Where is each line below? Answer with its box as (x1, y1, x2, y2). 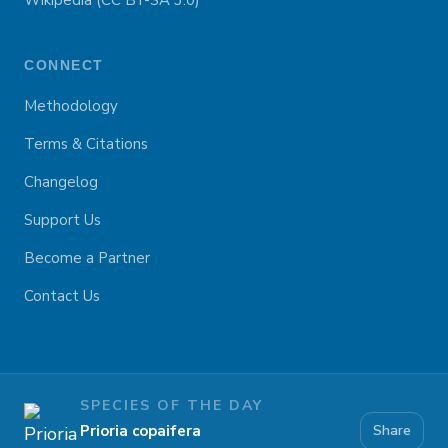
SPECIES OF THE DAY (80, 396, 263, 415)
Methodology (24, 96, 118, 116)
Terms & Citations (24, 134, 148, 154)
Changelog (24, 172, 98, 192)
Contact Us (24, 286, 100, 306)
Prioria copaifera (80, 421, 201, 441)
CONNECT (24, 57, 104, 73)
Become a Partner (24, 248, 150, 268)
